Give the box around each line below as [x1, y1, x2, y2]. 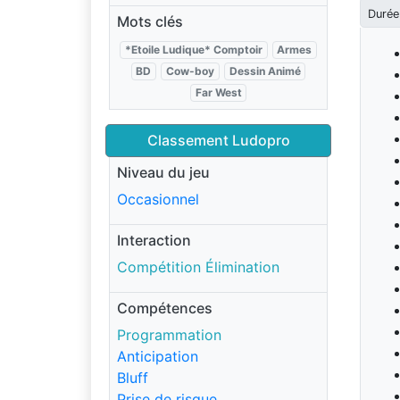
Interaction [117, 231, 191, 249]
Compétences [117, 299, 212, 317]
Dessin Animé [229, 64, 301, 78]
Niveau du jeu [117, 163, 210, 181]
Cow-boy [166, 64, 214, 78]
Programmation [117, 326, 221, 344]
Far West [195, 86, 242, 99]
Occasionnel [117, 190, 199, 208]
